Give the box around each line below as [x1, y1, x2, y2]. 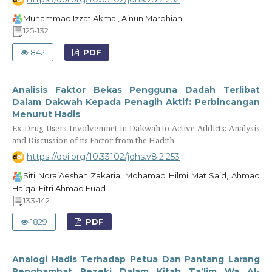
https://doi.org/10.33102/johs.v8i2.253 [26, 151, 180, 162]
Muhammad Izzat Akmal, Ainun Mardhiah [22, 13, 182, 23]
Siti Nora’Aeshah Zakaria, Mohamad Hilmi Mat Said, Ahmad [22, 171, 260, 181]
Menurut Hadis [12, 108, 80, 120]
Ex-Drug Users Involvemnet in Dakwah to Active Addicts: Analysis [12, 123, 260, 134]
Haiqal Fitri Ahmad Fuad [12, 183, 106, 193]
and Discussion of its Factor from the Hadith [12, 135, 174, 146]
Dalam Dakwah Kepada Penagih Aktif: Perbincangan [12, 96, 260, 107]
